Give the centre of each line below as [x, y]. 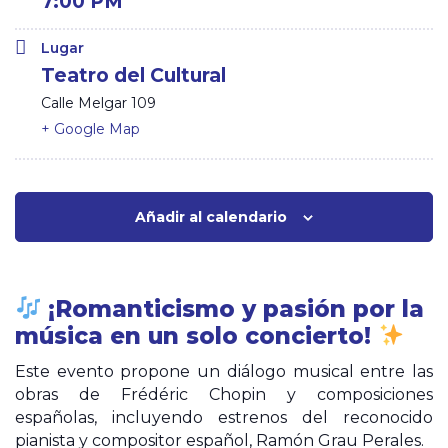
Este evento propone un [121, 372]
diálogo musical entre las [330, 372]
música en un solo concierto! [196, 336]
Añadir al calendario [211, 217]
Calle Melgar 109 [98, 103]
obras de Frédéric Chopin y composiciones [224, 395]
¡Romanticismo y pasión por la [233, 309]
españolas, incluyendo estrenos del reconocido [224, 418]
